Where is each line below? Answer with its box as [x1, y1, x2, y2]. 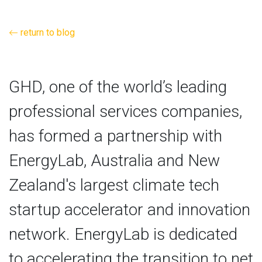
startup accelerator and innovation [9, 199, 250, 219]
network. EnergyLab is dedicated [9, 224, 237, 244]
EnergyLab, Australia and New [9, 150, 220, 170]
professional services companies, [9, 101, 242, 121]
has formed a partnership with [9, 126, 222, 146]
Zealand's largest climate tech [9, 175, 219, 195]
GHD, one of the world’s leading [9, 77, 227, 96]
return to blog [18, 26, 75, 38]
